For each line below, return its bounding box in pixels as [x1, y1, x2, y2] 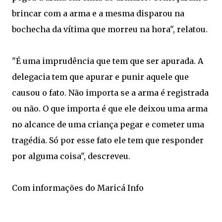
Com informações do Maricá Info [12, 183, 144, 193]
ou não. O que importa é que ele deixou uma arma [12, 104, 208, 113]
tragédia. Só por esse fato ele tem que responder [12, 135, 204, 145]
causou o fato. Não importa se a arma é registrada [12, 88, 209, 98]
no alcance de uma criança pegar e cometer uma [12, 119, 204, 129]
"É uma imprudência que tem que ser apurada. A [12, 56, 203, 66]
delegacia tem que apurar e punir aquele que [12, 72, 189, 82]
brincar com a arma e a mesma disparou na [12, 8, 184, 18]
